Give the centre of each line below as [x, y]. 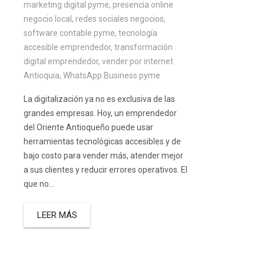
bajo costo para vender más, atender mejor [103, 155]
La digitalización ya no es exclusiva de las [99, 99]
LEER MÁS [57, 215]
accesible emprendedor [67, 47]
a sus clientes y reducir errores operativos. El [105, 169]
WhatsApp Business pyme [112, 75]
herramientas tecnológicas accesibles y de [102, 141]
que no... [39, 184]
